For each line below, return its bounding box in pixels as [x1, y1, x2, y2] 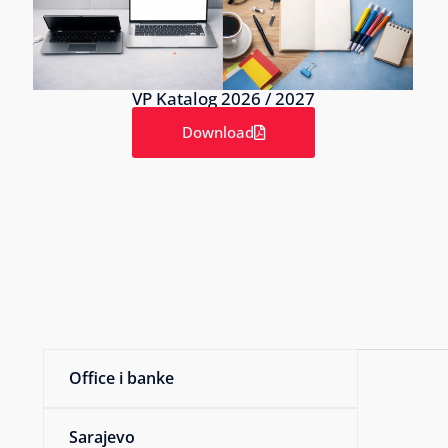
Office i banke [69, 366, 175, 389]
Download [181, 121, 254, 142]
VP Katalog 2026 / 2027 [131, 86, 315, 110]
